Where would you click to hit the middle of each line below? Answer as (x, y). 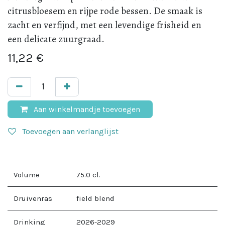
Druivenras (33, 199)
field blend (95, 199)
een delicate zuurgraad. (56, 39)
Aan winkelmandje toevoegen (86, 109)
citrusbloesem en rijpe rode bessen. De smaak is (105, 11)
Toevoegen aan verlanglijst (70, 132)
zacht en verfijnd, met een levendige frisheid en (104, 25)
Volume (27, 175)
